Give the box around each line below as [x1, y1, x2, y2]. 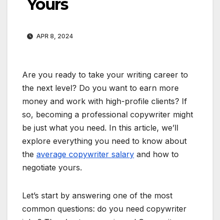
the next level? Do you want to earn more [22, 83, 179, 93]
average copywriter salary [36, 149, 134, 160]
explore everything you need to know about [22, 136, 187, 146]
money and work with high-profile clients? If [22, 96, 187, 107]
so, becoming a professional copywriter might [22, 110, 193, 120]
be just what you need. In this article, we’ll [22, 123, 178, 133]
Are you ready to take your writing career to [22, 70, 188, 80]
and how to [134, 149, 179, 160]
